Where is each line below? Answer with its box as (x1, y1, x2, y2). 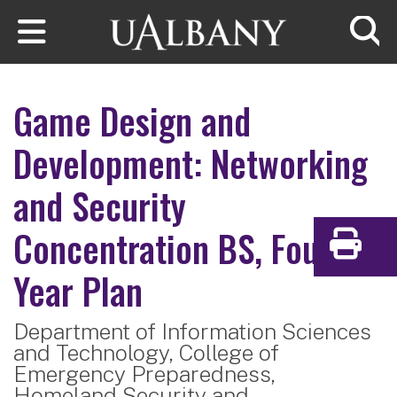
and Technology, (13, 339, 174, 366)
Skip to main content (2, 3, 157, 22)
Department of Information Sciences (13, 317, 371, 345)
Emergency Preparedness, (13, 360, 276, 387)
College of (179, 339, 279, 366)
